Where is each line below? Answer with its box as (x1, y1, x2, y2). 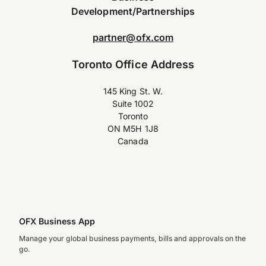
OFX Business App (19, 216, 95, 226)
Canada (118, 135, 148, 146)
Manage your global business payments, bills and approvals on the (19, 234, 246, 243)
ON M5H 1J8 (107, 123, 159, 134)
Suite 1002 (112, 98, 154, 109)
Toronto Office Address (71, 57, 195, 71)
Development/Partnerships (71, 5, 195, 17)
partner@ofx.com (92, 31, 174, 43)
